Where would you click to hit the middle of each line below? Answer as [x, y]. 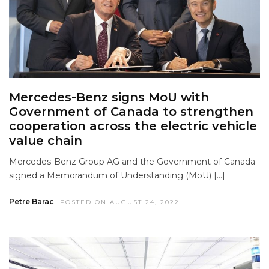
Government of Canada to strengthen [131, 111]
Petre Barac [32, 201]
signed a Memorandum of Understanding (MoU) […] [117, 175]
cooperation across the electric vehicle [133, 126]
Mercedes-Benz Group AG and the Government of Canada [132, 161]
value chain [46, 140]
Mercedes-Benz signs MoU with [109, 97]
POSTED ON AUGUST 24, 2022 [120, 202]
